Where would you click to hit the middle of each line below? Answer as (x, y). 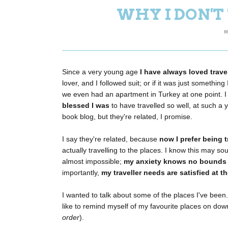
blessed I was (86, 106)
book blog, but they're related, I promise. (128, 117)
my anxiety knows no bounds (175, 162)
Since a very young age (101, 72)
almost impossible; (93, 162)
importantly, (82, 173)
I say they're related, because (111, 139)
